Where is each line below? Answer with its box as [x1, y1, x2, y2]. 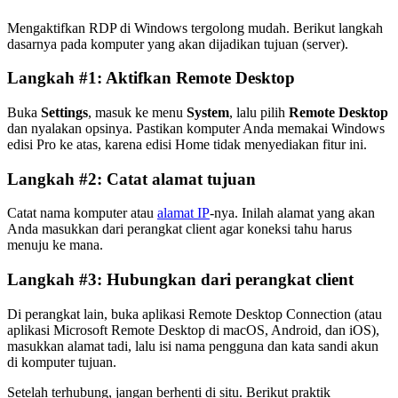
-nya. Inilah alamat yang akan [210, 205, 375, 221]
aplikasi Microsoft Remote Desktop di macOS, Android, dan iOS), [7, 322, 379, 338]
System [187, 104, 229, 120]
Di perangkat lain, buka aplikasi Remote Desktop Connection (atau [7, 306, 382, 322]
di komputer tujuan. [7, 354, 116, 370]
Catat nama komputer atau [7, 205, 157, 221]
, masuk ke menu [88, 104, 187, 120]
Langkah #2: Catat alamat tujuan [7, 169, 256, 188]
